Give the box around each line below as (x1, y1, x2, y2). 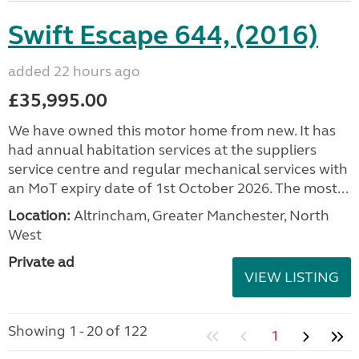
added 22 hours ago (8, 63, 140, 80)
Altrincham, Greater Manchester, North (71, 207, 329, 224)
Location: (8, 207, 71, 224)
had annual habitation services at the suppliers (8, 141, 317, 159)
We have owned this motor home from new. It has (8, 122, 336, 139)
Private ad (8, 253, 75, 271)
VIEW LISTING (244, 268, 339, 286)
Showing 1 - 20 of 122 (8, 322, 147, 340)
